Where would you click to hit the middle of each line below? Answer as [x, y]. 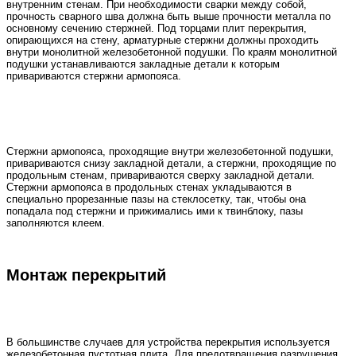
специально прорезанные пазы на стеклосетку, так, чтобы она [156, 199]
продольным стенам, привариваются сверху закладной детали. [161, 175]
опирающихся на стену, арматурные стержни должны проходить [163, 40]
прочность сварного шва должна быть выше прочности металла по [168, 16]
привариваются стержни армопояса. [94, 75]
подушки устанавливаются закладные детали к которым [143, 64]
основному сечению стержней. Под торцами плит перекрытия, [157, 28]
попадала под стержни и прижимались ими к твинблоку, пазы [155, 211]
